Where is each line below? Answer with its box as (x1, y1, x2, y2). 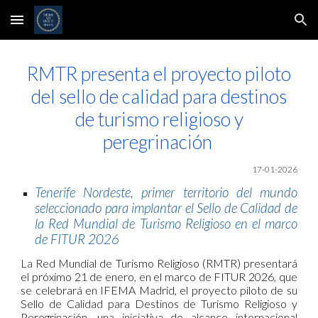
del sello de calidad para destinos (31, 85, 287, 108)
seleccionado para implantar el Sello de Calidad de (35, 199, 297, 216)
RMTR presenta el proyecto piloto (27, 62, 291, 85)
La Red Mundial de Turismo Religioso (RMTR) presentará (21, 256, 297, 270)
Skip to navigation (218, 20, 307, 33)
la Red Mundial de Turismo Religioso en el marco (35, 215, 297, 231)
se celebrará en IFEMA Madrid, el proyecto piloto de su (21, 283, 297, 297)
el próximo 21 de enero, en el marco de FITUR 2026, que (21, 269, 297, 283)
